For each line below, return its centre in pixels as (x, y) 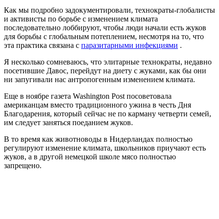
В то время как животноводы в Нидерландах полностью (98, 139)
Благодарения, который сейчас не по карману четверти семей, (108, 113)
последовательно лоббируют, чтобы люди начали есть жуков (105, 27)
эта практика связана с (43, 45)
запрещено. (23, 165)
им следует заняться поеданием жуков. (68, 122)
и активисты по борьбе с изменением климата (81, 19)
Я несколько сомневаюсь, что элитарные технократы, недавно (108, 62)
